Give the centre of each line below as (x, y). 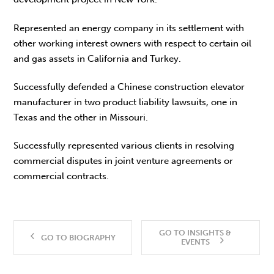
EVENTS (195, 242)
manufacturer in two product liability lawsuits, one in (126, 102)
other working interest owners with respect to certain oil (133, 43)
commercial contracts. (61, 176)
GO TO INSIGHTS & (195, 233)
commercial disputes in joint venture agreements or (124, 161)
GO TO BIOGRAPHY (78, 237)
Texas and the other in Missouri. (81, 117)
